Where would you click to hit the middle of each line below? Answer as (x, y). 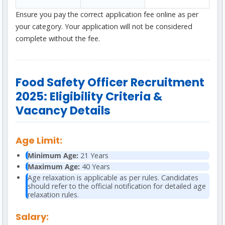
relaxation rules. (53, 195)
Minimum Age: (53, 156)
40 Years (95, 167)
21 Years (93, 156)
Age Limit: (39, 141)
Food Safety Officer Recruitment (110, 83)
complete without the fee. (58, 39)
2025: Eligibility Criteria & (89, 97)
